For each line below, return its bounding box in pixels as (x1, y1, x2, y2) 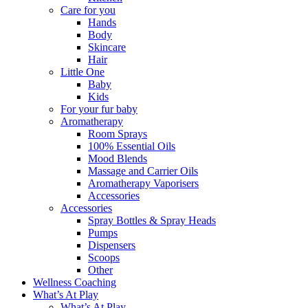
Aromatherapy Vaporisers (88, 177, 199, 190)
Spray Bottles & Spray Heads (88, 214, 216, 227)
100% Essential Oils (88, 140, 175, 153)
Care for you (60, 4, 115, 16)
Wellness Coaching (33, 276, 116, 289)
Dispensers (88, 239, 135, 252)
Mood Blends (88, 153, 147, 165)
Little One (60, 66, 104, 78)
